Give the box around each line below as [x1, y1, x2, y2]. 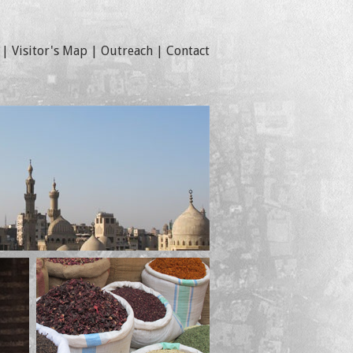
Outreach [100, 43, 153, 58]
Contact [165, 43, 210, 58]
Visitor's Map [11, 43, 87, 58]
